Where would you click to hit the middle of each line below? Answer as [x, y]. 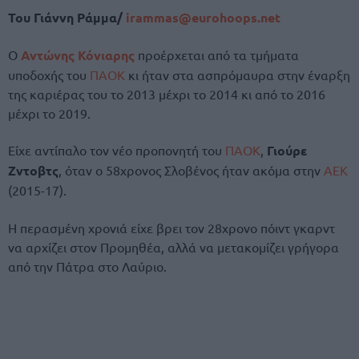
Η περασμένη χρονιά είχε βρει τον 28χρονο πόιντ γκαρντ [171, 227]
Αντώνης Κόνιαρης [78, 55]
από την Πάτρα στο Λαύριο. [87, 266]
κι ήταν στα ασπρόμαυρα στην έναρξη [238, 75]
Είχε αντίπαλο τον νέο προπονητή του [117, 150]
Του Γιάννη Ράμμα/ [65, 17]
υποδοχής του [49, 75]
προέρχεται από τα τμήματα [217, 55]
